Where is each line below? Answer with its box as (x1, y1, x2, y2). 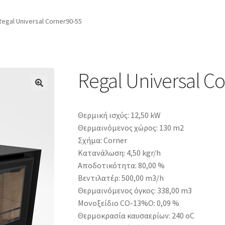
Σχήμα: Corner (77, 135, 127, 146)
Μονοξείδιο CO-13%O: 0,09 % (77, 198, 179, 208)
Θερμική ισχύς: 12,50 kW (77, 110, 161, 121)
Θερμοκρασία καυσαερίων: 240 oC (77, 210, 194, 221)
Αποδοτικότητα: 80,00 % (77, 160, 165, 171)
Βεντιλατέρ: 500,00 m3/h (77, 173, 164, 183)
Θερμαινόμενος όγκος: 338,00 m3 (77, 185, 192, 196)
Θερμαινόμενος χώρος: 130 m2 (77, 123, 184, 133)
